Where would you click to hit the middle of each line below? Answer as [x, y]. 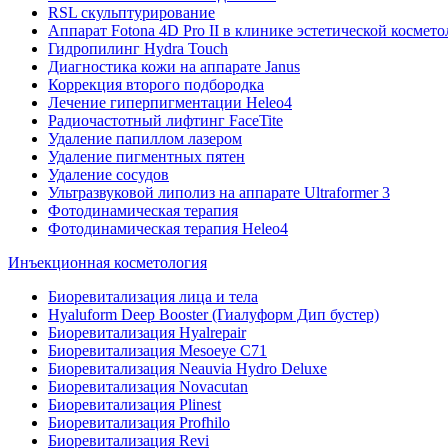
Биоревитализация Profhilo [139, 422]
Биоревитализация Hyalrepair [147, 332]
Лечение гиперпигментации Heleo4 [170, 102]
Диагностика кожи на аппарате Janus [174, 66]
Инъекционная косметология [107, 262]
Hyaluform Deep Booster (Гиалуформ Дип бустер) [213, 314]
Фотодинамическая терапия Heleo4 [168, 228]
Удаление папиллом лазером [145, 138]
